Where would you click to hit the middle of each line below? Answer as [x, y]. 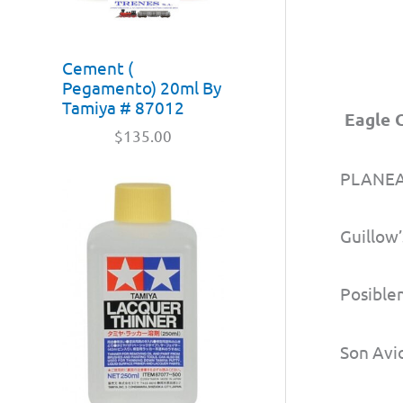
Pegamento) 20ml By [142, 88]
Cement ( [98, 68]
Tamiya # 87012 [123, 107]
